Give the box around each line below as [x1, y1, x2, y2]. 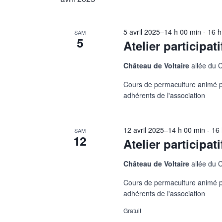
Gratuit [123, 206, 142, 215]
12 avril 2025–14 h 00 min [123, 125, 206, 135]
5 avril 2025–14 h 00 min [123, 27, 202, 37]
